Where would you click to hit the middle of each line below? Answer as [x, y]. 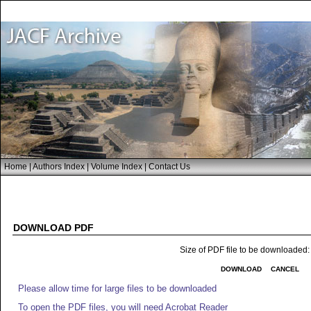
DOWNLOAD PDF [53, 228]
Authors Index [59, 167]
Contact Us [169, 167]
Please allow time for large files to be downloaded [117, 288]
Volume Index [117, 167]
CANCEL [285, 269]
